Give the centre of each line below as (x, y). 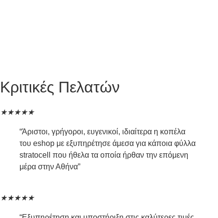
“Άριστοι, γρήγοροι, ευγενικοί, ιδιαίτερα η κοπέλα (102, 131)
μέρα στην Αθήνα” (50, 166)
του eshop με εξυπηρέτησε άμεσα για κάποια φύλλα (108, 143)
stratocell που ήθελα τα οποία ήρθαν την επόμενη (104, 155)
